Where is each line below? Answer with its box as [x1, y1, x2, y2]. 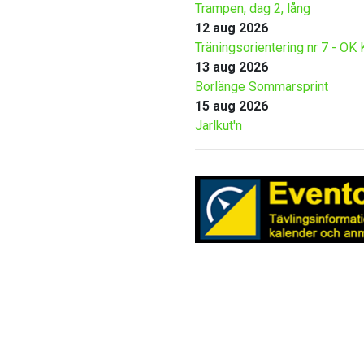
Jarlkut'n [195, 118, 242, 134]
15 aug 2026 [195, 98, 268, 115]
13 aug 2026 [195, 59, 268, 76]
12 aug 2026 [195, 20, 268, 37]
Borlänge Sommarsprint [195, 79, 328, 95]
